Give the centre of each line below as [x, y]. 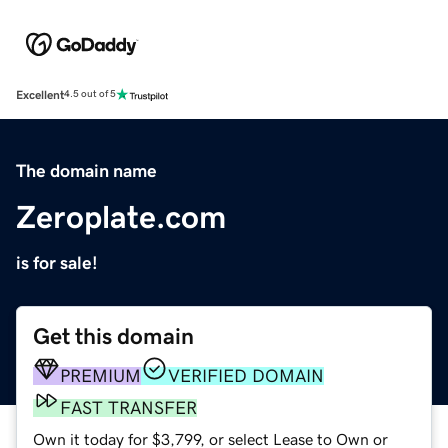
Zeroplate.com [121, 216]
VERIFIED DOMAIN [246, 375]
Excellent [40, 94]
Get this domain [113, 336]
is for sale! [57, 262]
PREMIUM [100, 375]
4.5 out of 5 [90, 94]
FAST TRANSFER [128, 407]
